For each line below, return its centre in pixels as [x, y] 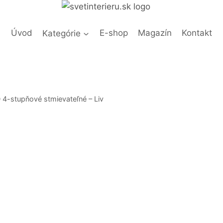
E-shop [113, 33]
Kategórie [62, 33]
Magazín [155, 33]
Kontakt [197, 33]
